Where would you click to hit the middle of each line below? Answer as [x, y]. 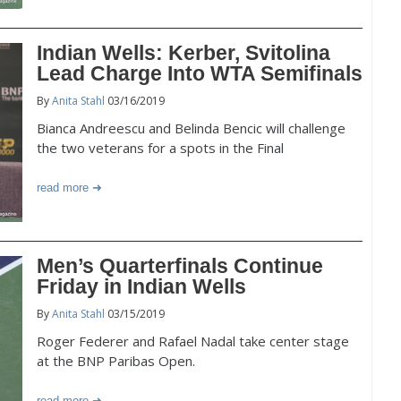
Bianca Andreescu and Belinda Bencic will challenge [191, 128]
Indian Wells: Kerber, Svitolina [183, 53]
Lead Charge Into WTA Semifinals [200, 73]
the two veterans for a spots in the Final [160, 148]
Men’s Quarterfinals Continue [180, 266]
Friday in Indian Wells [141, 286]
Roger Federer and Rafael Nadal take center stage [193, 341]
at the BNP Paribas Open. [116, 361]
